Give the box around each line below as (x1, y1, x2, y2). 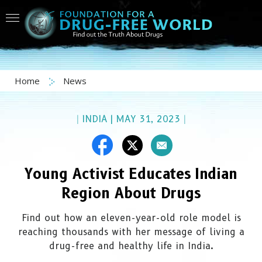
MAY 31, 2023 (116, 113, 180, 125)
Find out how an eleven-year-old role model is (21, 212, 241, 223)
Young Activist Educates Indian (25, 166, 237, 182)
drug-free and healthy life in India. (49, 240, 213, 251)
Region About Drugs (61, 185, 201, 202)
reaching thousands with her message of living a (18, 226, 244, 237)
